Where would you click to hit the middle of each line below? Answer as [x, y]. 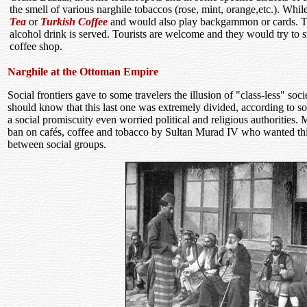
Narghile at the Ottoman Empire [83, 72]
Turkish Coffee [74, 22]
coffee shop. [36, 46]
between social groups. [57, 144]
